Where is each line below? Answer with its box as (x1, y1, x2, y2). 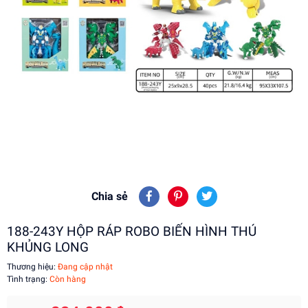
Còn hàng (49, 274, 86, 284)
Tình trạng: (7, 274, 49, 284)
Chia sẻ (91, 190, 128, 203)
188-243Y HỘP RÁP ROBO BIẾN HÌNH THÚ (7, 223, 256, 239)
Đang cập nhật (56, 262, 113, 272)
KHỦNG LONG (7, 239, 89, 255)
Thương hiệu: (7, 262, 56, 272)
